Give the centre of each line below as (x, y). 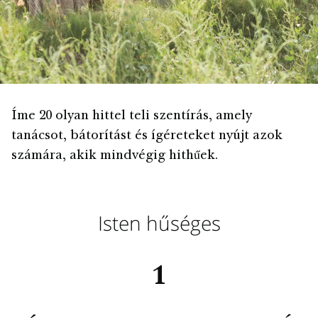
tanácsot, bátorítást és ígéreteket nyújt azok (147, 136)
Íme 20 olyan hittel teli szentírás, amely (132, 116)
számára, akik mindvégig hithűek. (115, 156)
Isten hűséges (159, 223)
